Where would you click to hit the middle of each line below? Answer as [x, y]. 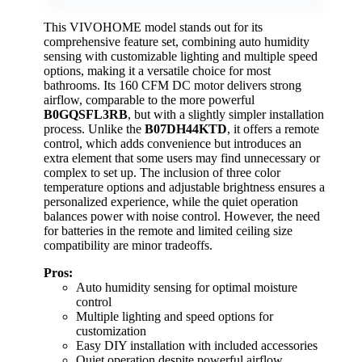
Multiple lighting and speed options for [175, 317]
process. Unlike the [94, 129]
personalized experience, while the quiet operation [171, 202]
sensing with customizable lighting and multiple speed [181, 57]
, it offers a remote [273, 129]
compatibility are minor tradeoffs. [128, 246]
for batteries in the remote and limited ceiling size [168, 231]
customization [111, 331]
